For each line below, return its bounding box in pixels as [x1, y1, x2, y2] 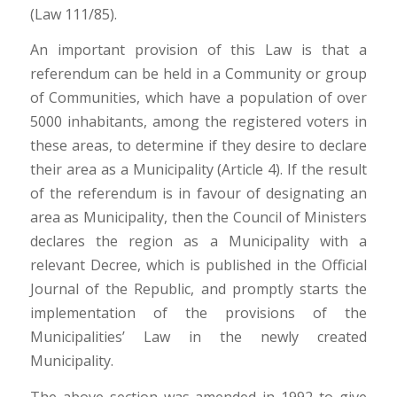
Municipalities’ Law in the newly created [29, 327, 368, 347]
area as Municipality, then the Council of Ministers [29, 207, 368, 228]
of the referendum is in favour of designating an [29, 183, 368, 204]
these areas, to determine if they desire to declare [29, 136, 368, 156]
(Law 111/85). [29, 4, 117, 24]
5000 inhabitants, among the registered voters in [29, 112, 368, 132]
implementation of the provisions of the [29, 303, 368, 323]
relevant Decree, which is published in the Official [29, 255, 368, 276]
